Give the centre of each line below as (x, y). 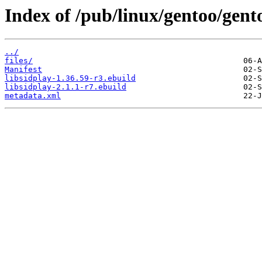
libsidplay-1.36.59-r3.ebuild (70, 78)
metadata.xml (33, 96)
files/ (19, 61)
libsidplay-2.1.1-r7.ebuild (65, 87)
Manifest (23, 70)
